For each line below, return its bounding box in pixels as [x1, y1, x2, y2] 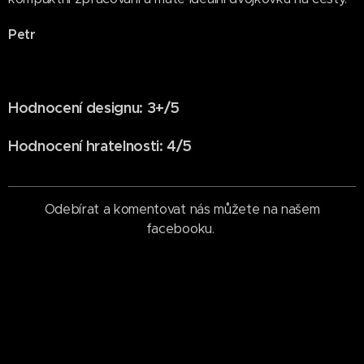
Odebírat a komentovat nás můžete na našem [44, 200, 320, 218]
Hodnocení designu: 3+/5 [8, 97, 180, 117]
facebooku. [145, 219, 219, 237]
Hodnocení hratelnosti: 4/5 [8, 136, 192, 155]
